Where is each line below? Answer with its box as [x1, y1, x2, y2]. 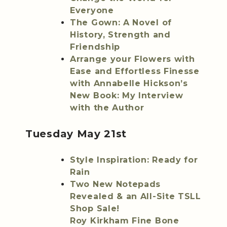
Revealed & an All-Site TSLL [70, 192, 201, 202]
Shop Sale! [70, 204, 120, 214]
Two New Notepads [70, 179, 161, 190]
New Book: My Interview [70, 91, 183, 101]
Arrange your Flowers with [70, 54, 195, 64]
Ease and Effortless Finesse [70, 66, 200, 77]
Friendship [70, 42, 120, 52]
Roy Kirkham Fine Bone [70, 216, 179, 226]
